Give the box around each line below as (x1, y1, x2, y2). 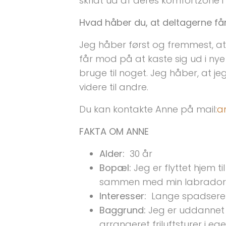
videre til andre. (79, 81, 148, 93)
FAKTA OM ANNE (79, 125, 149, 138)
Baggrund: (99, 204, 146, 216)
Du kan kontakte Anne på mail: (79, 103, 217, 116)
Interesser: (99, 190, 146, 202)
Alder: (99, 147, 127, 160)
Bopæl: (99, 161, 131, 174)
